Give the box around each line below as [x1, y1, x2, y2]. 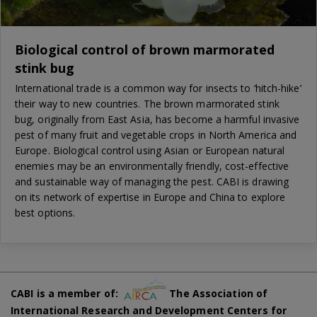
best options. [15, 205, 76, 219]
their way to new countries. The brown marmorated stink [15, 96, 279, 110]
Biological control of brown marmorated [15, 40, 275, 58]
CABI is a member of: [11, 287, 125, 301]
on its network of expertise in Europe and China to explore [15, 190, 286, 204]
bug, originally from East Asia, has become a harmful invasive [15, 112, 300, 126]
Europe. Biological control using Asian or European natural [15, 143, 285, 157]
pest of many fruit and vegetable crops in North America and [15, 127, 297, 142]
